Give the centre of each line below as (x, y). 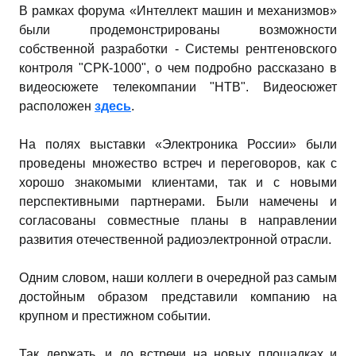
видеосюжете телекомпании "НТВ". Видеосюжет (178, 87)
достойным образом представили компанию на (178, 296)
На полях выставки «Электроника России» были (178, 144)
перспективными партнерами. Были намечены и (178, 201)
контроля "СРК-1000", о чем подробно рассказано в (178, 68)
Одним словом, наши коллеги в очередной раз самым (178, 277)
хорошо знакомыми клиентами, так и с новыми (178, 182)
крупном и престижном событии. (115, 315)
